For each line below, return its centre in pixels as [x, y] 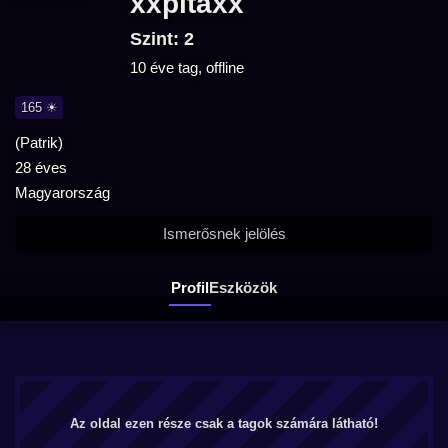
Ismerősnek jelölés [224, 233]
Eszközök [243, 287]
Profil [190, 287]
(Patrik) [39, 142]
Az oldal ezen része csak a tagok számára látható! [224, 423]
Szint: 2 [162, 39]
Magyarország [62, 192]
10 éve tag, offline [187, 67]
